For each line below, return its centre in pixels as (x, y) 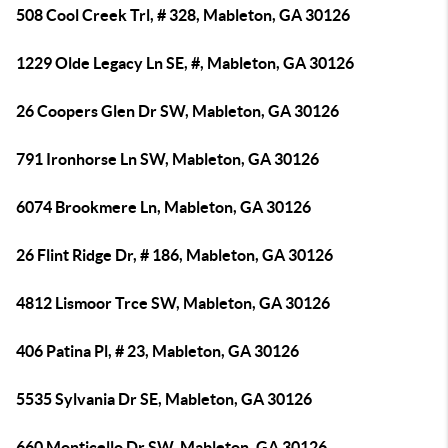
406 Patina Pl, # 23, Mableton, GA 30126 (157, 351)
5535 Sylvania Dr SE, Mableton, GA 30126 (164, 399)
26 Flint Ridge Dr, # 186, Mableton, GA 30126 (174, 255)
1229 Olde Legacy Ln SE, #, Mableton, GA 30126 (185, 63)
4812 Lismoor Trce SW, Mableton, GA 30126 (173, 303)
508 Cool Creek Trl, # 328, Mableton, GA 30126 (183, 15)
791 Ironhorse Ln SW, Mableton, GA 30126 (167, 159)
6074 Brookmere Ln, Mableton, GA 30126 (163, 207)
